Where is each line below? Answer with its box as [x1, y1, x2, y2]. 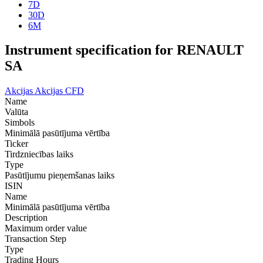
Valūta [5, 107, 28, 117]
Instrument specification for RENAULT [5, 42, 244, 58]
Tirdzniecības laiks [5, 149, 73, 160]
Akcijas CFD [35, 86, 84, 96]
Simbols [5, 117, 35, 128]
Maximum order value [5, 223, 87, 234]
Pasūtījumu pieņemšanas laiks [5, 170, 114, 181]
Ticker [5, 139, 28, 149]
